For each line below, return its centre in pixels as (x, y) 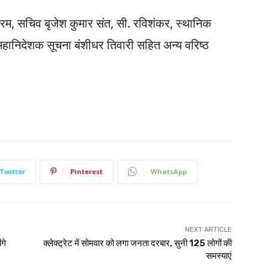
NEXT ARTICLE (208, 229)
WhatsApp (169, 171)
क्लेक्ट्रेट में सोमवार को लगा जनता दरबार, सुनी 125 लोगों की (137, 243)
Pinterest (86, 171)
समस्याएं (219, 255)
